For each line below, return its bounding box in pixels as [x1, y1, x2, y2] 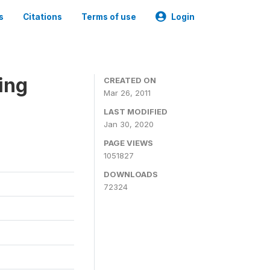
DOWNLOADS [104, 169, 158, 179]
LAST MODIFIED [104, 107, 168, 116]
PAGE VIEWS [104, 138, 153, 148]
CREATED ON [104, 75, 156, 85]
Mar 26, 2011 [104, 88, 151, 98]
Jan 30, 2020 [104, 119, 154, 129]
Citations [23, 12, 62, 22]
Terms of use [81, 12, 136, 22]
